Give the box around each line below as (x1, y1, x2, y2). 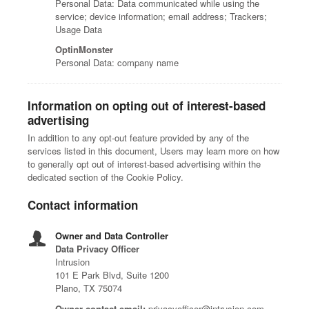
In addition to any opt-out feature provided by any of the (28, 131, 249, 144)
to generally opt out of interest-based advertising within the (28, 157, 261, 170)
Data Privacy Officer (55, 242, 139, 255)
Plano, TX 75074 (55, 281, 122, 295)
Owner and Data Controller (55, 229, 168, 242)
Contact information (28, 197, 138, 213)
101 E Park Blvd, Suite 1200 (55, 268, 169, 281)
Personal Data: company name (55, 56, 179, 69)
